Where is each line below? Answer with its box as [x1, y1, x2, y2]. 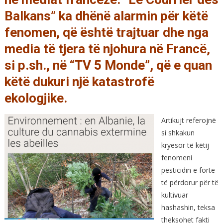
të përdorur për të [161, 177, 219, 187]
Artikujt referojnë [161, 115, 216, 125]
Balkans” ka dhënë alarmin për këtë [4, 8, 208, 23]
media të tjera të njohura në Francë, [4, 41, 210, 56]
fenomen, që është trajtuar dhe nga [4, 24, 209, 40]
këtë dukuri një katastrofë [4, 74, 154, 89]
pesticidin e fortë [161, 165, 215, 175]
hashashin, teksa [161, 202, 215, 212]
